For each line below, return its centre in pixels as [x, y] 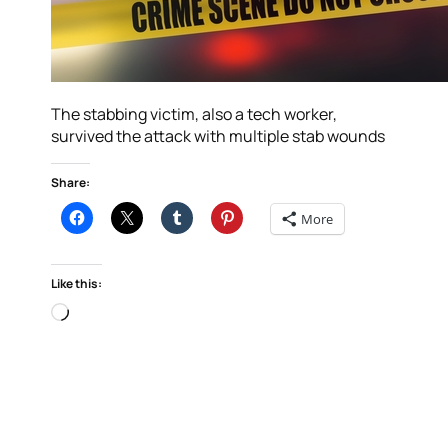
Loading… [102, 313]
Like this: [77, 284]
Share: [71, 183]
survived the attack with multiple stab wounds [218, 136]
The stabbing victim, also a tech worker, [194, 114]
